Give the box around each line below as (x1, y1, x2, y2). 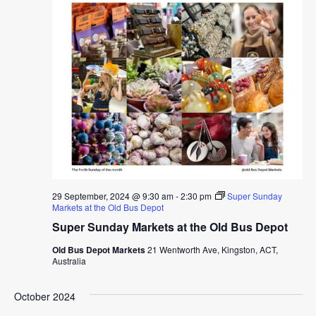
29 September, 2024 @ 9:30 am (51, 190, 174, 202)
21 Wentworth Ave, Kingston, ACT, (147, 243, 278, 256)
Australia (51, 255, 86, 267)
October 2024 (13, 289, 75, 304)
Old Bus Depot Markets (51, 243, 147, 257)
